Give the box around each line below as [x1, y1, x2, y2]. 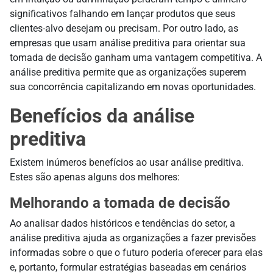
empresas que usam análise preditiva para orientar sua [10, 37, 246, 49]
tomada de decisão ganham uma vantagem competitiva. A [10, 51, 262, 63]
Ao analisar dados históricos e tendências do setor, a [10, 217, 235, 229]
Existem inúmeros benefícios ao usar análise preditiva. [10, 156, 244, 168]
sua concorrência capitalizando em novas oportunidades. [10, 80, 256, 93]
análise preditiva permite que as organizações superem [10, 66, 246, 78]
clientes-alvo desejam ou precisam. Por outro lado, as [10, 22, 238, 34]
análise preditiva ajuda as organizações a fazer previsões [10, 232, 256, 244]
